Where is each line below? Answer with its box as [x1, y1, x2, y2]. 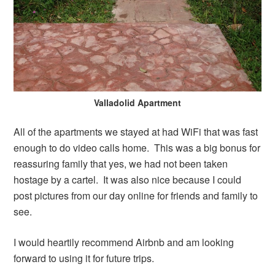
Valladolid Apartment [94, 96, 181, 109]
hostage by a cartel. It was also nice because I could [14, 172, 242, 187]
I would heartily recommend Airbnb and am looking [14, 234, 234, 249]
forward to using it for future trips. [14, 250, 155, 265]
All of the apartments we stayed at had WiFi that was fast [14, 124, 258, 139]
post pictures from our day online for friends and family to [14, 188, 258, 203]
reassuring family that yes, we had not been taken [14, 156, 228, 171]
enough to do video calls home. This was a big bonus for [14, 140, 261, 155]
